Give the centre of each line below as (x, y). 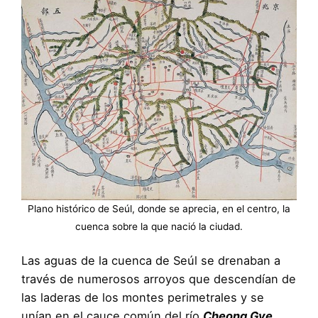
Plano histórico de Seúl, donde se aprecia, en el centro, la (159, 209)
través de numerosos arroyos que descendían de (159, 279)
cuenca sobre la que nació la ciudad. (159, 227)
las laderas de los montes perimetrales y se (143, 298)
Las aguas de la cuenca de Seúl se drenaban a (151, 261)
